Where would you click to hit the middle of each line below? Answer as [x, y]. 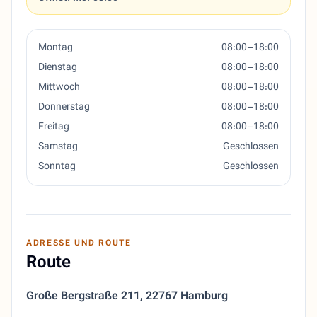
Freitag [54, 128]
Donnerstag [64, 108]
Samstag [58, 148]
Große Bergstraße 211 [83, 297]
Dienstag [58, 68]
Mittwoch [59, 88]
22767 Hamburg [187, 297]
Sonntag [57, 167]
